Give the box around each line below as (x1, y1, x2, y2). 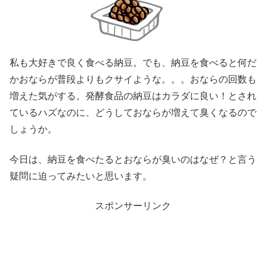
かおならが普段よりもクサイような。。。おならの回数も (9, 74, 256, 85)
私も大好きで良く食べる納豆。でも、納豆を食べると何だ (9, 58, 256, 68)
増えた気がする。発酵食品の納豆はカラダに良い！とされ (9, 91, 256, 102)
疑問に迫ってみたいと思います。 (9, 170, 152, 181)
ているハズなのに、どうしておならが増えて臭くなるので (9, 107, 256, 118)
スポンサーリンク (95, 200, 171, 211)
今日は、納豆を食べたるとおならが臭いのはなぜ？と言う (9, 154, 256, 164)
